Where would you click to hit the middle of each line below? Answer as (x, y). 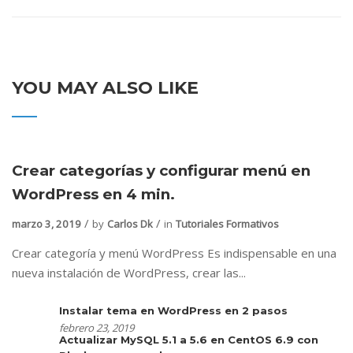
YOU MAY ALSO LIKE (105, 88)
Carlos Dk (130, 224)
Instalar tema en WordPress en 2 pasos (173, 310)
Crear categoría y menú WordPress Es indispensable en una (174, 253)
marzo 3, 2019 (46, 224)
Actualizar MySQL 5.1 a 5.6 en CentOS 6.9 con (189, 340)
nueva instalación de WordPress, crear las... (129, 273)
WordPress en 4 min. (93, 194)
